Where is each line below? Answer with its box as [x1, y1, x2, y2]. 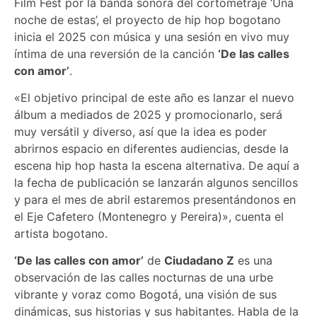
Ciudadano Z [164, 253, 234, 268]
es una [234, 253, 272, 268]
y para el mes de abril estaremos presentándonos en [14, 192, 296, 207]
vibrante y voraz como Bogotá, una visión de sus [14, 287, 277, 302]
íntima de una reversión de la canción [14, 46, 218, 61]
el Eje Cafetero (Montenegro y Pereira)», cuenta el [14, 209, 284, 224]
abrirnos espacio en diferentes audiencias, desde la [14, 142, 289, 156]
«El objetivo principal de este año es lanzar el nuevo [14, 91, 294, 105]
